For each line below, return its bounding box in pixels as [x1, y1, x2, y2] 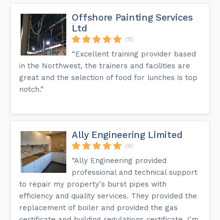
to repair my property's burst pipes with [19, 179, 167, 189]
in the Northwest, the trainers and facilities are [19, 61, 191, 70]
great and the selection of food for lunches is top [19, 73, 198, 82]
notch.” [19, 84, 44, 94]
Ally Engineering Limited [72, 129, 183, 140]
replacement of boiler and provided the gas [19, 203, 178, 212]
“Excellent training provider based [72, 49, 196, 58]
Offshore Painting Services [72, 11, 193, 23]
